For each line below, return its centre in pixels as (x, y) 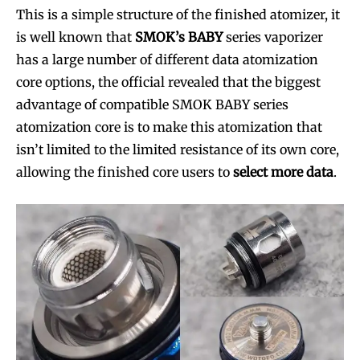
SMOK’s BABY (179, 37)
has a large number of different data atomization (167, 60)
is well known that (76, 37)
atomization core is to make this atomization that (171, 127)
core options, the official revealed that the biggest (168, 82)
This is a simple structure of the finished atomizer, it (178, 15)
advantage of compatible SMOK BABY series (152, 105)
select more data (283, 172)
